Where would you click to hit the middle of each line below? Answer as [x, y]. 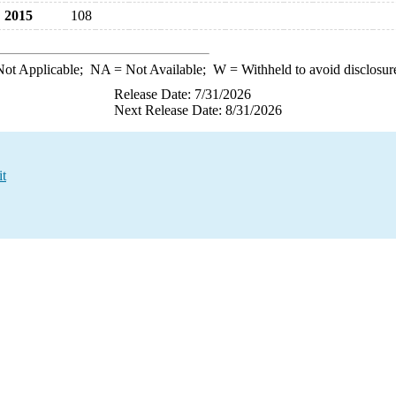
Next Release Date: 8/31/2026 [198, 110]
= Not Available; [161, 69]
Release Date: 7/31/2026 [183, 94]
